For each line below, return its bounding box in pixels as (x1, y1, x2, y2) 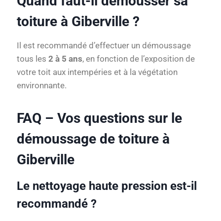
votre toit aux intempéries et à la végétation (17, 67, 178, 77)
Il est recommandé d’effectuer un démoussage (17, 40, 191, 51)
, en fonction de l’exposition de (82, 54, 195, 64)
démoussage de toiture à (17, 131, 170, 147)
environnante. (17, 80, 67, 91)
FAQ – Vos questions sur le (17, 110, 182, 127)
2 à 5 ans (48, 54, 82, 64)
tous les (17, 54, 48, 64)
